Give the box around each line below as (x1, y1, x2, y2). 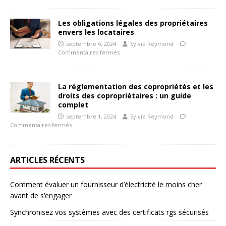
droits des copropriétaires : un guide (58, 91, 191, 100)
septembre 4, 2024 (66, 40, 116, 47)
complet (58, 100, 88, 109)
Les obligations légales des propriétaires (58, 18, 208, 28)
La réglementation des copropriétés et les (58, 82, 213, 91)
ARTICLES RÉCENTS (10, 154, 85, 165)
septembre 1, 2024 (66, 112, 116, 120)
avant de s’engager (10, 191, 72, 200)
